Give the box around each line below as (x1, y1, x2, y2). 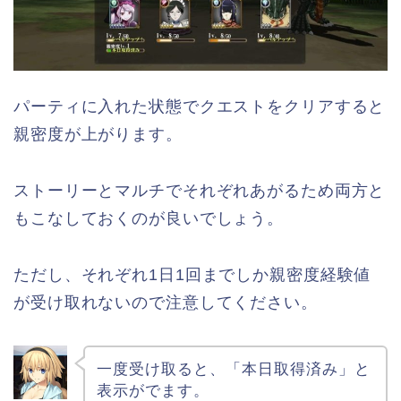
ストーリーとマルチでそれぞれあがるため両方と (13, 181, 386, 200)
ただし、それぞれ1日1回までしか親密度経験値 (13, 265, 371, 284)
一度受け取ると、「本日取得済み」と (96, 360, 371, 378)
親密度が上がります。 (13, 124, 183, 143)
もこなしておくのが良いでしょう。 (13, 209, 285, 227)
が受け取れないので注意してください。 (13, 293, 318, 311)
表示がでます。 (96, 381, 209, 399)
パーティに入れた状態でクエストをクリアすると (13, 97, 386, 115)
